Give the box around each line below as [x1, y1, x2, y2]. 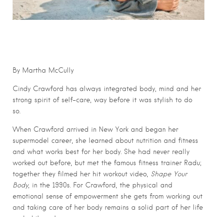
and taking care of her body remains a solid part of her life [13, 203, 203, 212]
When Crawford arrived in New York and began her [13, 125, 178, 134]
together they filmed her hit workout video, [13, 170, 151, 178]
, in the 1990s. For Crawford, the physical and [28, 181, 172, 189]
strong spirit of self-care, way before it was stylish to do [13, 96, 192, 104]
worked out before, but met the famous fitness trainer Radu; [13, 159, 201, 167]
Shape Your [151, 170, 187, 178]
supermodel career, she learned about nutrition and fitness [13, 137, 198, 145]
